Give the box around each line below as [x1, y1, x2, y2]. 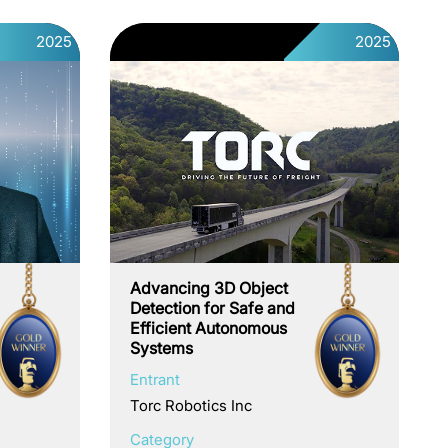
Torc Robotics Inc [130, 396, 253, 416]
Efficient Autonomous [130, 318, 288, 339]
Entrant [130, 370, 181, 390]
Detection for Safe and [130, 298, 296, 319]
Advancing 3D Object [130, 278, 289, 299]
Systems [130, 338, 194, 359]
